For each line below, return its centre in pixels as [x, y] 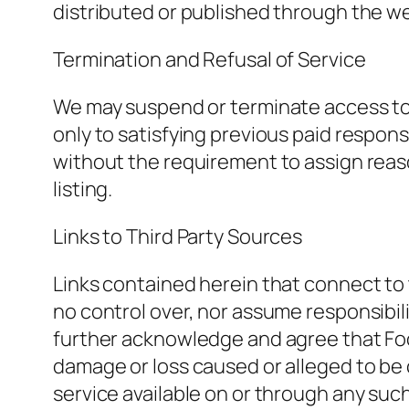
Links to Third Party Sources [178, 237]
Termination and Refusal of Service [210, 60]
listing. [83, 189]
